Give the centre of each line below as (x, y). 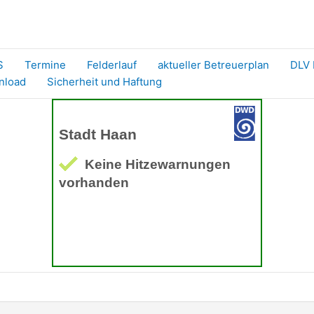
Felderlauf (112, 64)
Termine (45, 64)
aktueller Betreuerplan (213, 64)
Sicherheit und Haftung (104, 81)
